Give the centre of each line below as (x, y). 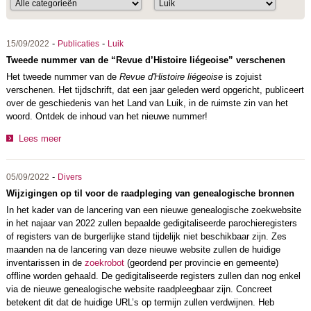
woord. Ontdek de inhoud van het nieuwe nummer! (107, 116)
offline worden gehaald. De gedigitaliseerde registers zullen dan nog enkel (153, 276)
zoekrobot (104, 262)
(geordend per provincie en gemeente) (201, 262)
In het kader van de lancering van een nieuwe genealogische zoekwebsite (153, 210)
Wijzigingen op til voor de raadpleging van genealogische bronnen (150, 193)
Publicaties (78, 44)
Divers (69, 177)
